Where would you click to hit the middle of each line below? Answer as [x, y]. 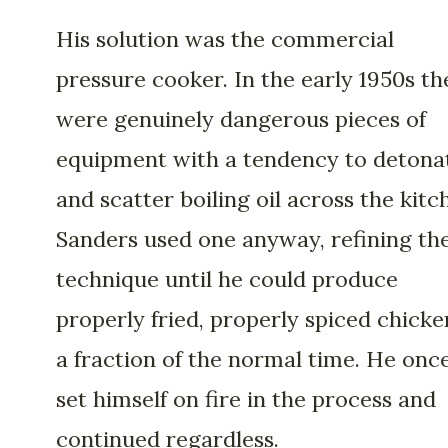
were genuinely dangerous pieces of [241, 118]
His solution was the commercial [225, 38]
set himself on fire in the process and [246, 398]
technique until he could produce [227, 278]
